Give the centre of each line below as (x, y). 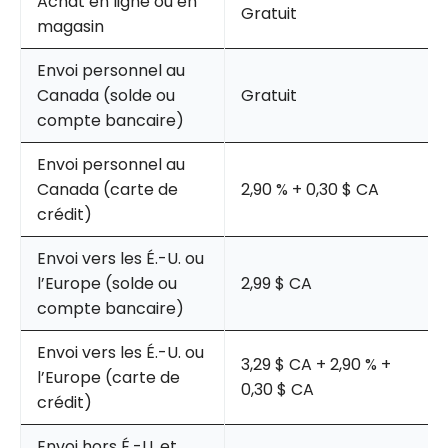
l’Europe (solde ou (107, 283)
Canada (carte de (107, 189)
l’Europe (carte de (108, 377)
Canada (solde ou (106, 95)
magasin (70, 26)
